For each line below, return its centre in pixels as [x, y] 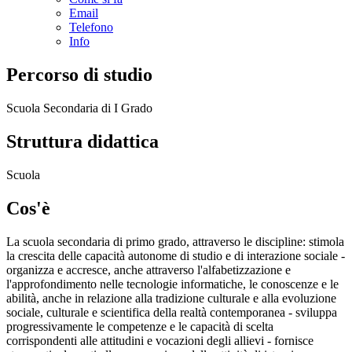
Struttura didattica [82, 141]
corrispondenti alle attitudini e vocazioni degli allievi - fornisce [160, 340]
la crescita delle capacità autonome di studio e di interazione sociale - [176, 255]
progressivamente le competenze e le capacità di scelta [140, 326]
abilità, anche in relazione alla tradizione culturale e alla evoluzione [171, 298]
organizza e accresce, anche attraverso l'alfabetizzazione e [148, 269]
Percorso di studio [79, 75]
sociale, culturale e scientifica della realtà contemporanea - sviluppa [172, 312]
